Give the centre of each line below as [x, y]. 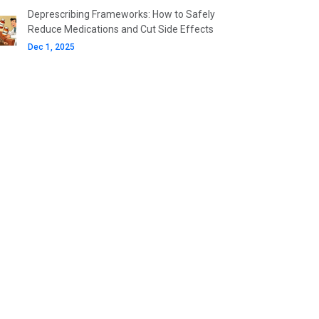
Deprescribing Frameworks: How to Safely [121, 14]
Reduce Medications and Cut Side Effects [121, 29]
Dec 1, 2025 [51, 47]
